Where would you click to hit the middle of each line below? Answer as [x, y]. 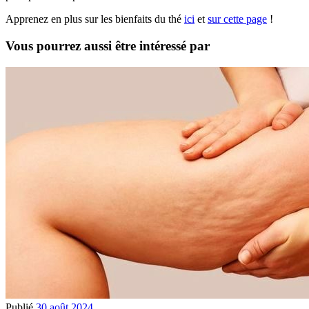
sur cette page [237, 19]
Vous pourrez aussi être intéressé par [108, 46]
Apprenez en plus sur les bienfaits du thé [95, 19]
